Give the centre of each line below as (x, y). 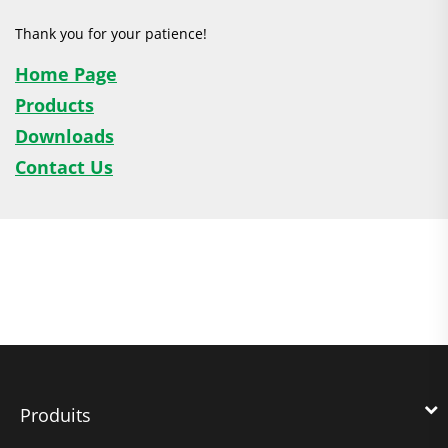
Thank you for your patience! (111, 33)
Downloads (64, 136)
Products (54, 105)
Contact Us (64, 167)
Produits (55, 414)
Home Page (66, 74)
